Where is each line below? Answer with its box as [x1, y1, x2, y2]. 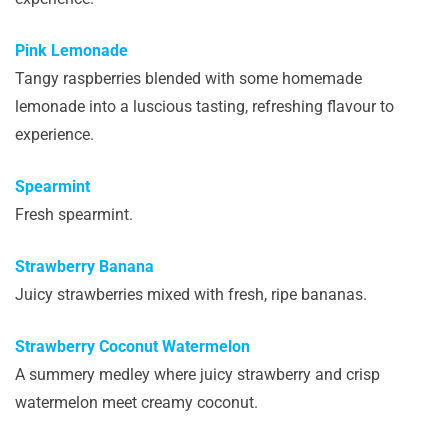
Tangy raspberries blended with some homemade [15, 68, 362, 88]
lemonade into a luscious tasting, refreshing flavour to [15, 96, 394, 116]
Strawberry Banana [15, 256, 154, 276]
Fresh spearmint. [15, 204, 133, 224]
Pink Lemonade [15, 40, 128, 60]
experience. [15, 124, 94, 144]
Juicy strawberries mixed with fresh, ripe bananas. [15, 284, 367, 304]
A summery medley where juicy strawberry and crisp [15, 364, 380, 384]
